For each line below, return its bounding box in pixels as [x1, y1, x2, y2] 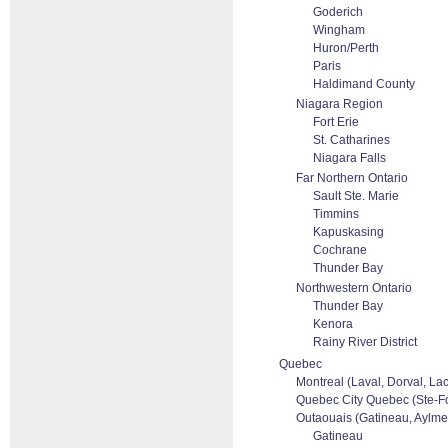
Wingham [313, 23, 365, 37]
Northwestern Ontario [296, 281, 412, 295]
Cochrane [313, 243, 367, 257]
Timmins [313, 207, 359, 221]
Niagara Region [296, 97, 383, 111]
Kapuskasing [313, 225, 384, 239]
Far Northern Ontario [296, 171, 408, 185]
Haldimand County [313, 77, 415, 91]
